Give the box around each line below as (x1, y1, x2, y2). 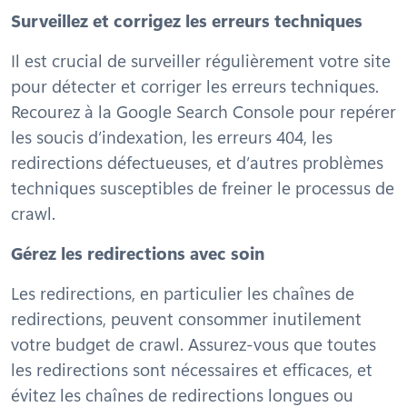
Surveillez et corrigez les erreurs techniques (11, 8, 362, 32)
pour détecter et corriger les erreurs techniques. (11, 74, 379, 97)
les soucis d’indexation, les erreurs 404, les (11, 124, 333, 148)
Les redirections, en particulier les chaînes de (11, 281, 354, 304)
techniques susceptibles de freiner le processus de (11, 175, 394, 199)
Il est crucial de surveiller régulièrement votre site (11, 48, 391, 72)
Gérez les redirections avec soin (11, 241, 264, 264)
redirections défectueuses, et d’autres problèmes (11, 150, 383, 174)
